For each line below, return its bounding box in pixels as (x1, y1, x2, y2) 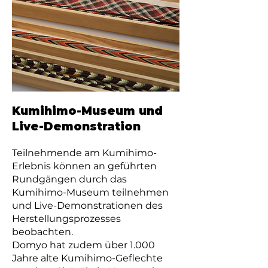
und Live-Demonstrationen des (12, 200, 163, 211)
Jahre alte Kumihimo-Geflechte (12, 252, 163, 264)
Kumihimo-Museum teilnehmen (12, 187, 169, 198)
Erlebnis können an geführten (12, 160, 157, 172)
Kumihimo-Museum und (12, 104, 163, 118)
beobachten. (12, 226, 73, 237)
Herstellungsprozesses (12, 213, 121, 224)
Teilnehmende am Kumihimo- (12, 147, 157, 159)
